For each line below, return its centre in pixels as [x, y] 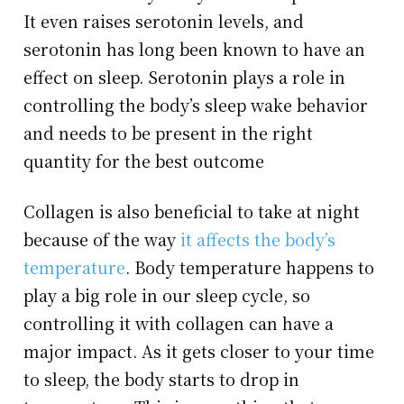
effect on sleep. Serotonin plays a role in [185, 77]
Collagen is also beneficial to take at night [192, 211]
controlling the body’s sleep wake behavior [196, 105]
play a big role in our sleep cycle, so [167, 295]
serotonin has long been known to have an [195, 49]
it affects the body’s [258, 239]
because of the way [102, 239]
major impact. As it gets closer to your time [199, 351]
